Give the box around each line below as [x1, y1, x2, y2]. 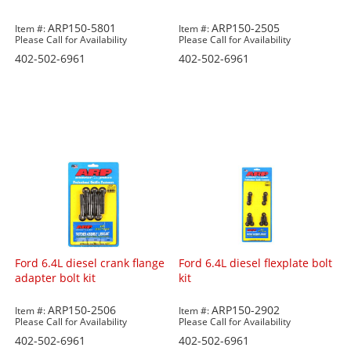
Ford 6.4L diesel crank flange [15, 255, 165, 271]
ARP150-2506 [48, 302, 117, 318]
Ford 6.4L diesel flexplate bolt [179, 255, 333, 271]
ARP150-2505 [212, 20, 280, 36]
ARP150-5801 [48, 20, 117, 36]
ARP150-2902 [212, 302, 280, 318]
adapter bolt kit [15, 270, 96, 286]
